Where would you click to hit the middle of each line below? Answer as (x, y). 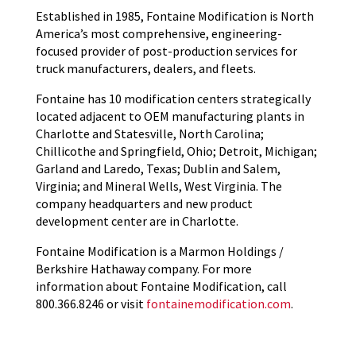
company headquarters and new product (144, 204)
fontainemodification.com (218, 304)
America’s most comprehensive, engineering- (159, 34)
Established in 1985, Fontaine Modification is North (174, 16)
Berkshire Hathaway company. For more (143, 269)
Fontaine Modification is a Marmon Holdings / (159, 252)
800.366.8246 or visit (91, 304)
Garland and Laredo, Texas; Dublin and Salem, (158, 169)
